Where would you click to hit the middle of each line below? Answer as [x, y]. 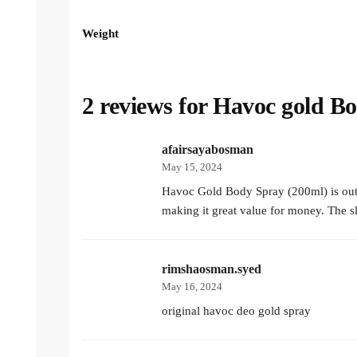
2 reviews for [147, 106]
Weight [100, 34]
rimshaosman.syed [212, 269]
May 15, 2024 [192, 168]
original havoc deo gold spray [236, 311]
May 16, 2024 [192, 287]
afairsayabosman [208, 150]
